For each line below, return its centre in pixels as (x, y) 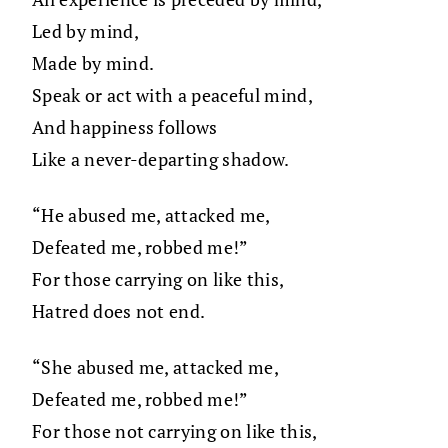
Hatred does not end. (119, 311)
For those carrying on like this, (158, 279)
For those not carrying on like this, (175, 431)
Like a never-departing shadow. (161, 159)
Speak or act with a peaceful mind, (172, 95)
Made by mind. (93, 63)
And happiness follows (125, 127)
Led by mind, (85, 31)
